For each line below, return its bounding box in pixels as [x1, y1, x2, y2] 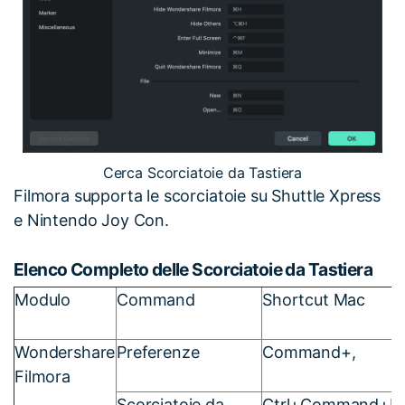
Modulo [14, 289, 71, 309]
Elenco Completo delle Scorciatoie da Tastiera [14, 259, 373, 281]
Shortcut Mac [262, 289, 366, 309]
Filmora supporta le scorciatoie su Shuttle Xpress [14, 186, 381, 206]
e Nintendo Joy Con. [14, 211, 169, 231]
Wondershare [14, 342, 116, 362]
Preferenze [117, 342, 200, 362]
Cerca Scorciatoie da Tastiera [102, 164, 303, 183]
